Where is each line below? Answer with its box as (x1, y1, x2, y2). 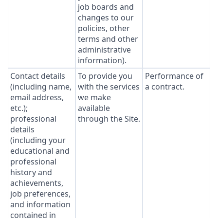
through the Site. (77, 113, 140, 124)
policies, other (77, 23, 130, 34)
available (77, 103, 110, 113)
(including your (10, 135, 66, 145)
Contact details (10, 71, 65, 81)
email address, (10, 92, 64, 103)
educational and (10, 145, 70, 156)
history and (10, 167, 52, 178)
